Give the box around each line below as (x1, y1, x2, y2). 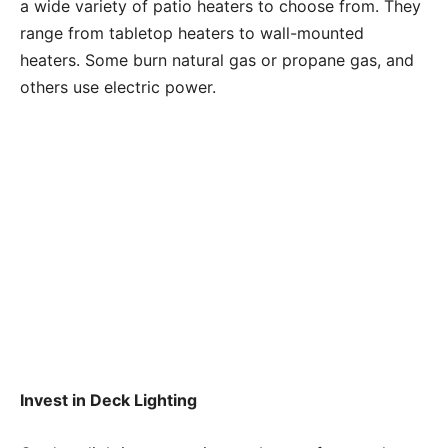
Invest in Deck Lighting (20, 389, 197, 410)
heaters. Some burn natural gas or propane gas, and (20, 49, 414, 70)
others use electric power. (20, 76, 216, 97)
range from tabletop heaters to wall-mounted (20, 22, 364, 43)
